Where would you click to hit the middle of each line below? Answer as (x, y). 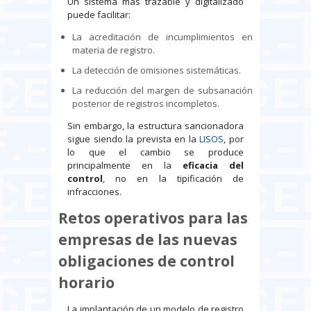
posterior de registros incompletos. (146, 104)
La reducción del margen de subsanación (162, 91)
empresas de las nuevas (148, 240)
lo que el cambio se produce (155, 152)
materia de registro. (114, 50)
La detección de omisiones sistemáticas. (157, 70)
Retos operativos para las (153, 218)
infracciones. (94, 192)
